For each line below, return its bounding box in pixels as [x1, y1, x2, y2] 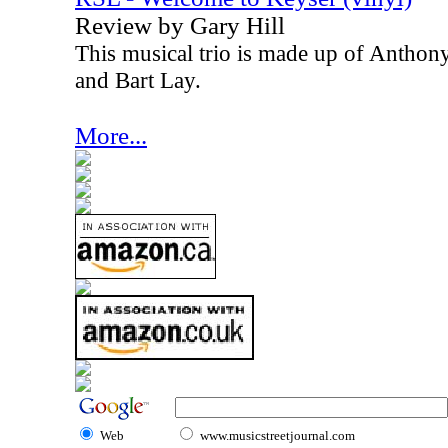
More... [75, 122, 147, 149]
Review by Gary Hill [75, 12, 285, 39]
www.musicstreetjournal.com [200, 428, 355, 443]
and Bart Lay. [75, 67, 207, 93]
